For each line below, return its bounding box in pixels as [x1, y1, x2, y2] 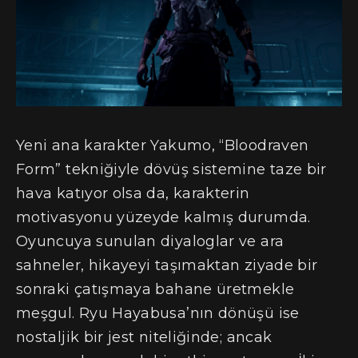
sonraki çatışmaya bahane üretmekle [16, 280, 295, 298]
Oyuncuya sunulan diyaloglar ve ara [16, 232, 284, 250]
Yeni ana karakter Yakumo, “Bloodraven [16, 136, 309, 154]
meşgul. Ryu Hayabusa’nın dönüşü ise [16, 304, 300, 322]
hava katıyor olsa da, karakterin [16, 184, 250, 202]
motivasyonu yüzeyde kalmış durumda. [16, 208, 311, 226]
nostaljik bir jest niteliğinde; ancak [16, 328, 272, 346]
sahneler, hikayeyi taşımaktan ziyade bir [16, 256, 318, 274]
